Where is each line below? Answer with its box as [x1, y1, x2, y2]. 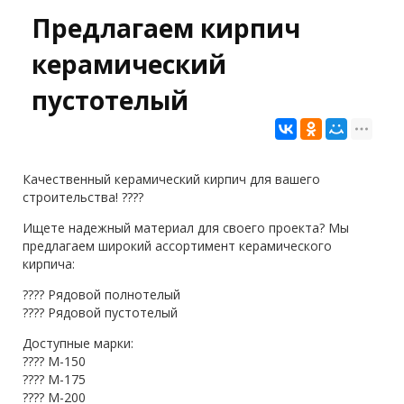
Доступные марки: [23, 335, 133, 352]
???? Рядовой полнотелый [23, 286, 180, 303]
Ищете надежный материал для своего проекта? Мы [23, 219, 349, 236]
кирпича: [23, 255, 75, 272]
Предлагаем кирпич [32, 11, 300, 45]
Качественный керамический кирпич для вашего [23, 170, 320, 188]
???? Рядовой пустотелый [23, 304, 178, 321]
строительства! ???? [23, 188, 143, 206]
